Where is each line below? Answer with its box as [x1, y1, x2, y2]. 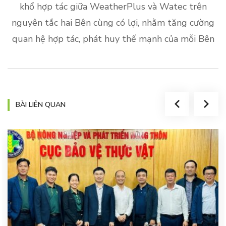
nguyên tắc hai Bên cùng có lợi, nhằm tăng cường [12, 16, 214, 29]
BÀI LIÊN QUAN [16, 99, 66, 109]
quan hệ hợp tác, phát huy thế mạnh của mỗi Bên [12, 32, 214, 45]
